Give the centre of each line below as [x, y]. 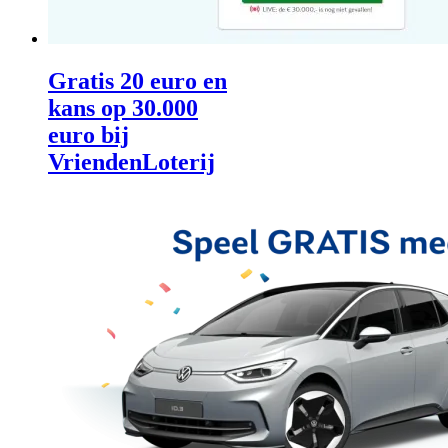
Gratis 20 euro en [137, 80]
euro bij [88, 134]
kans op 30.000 [123, 107]
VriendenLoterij [131, 161]
